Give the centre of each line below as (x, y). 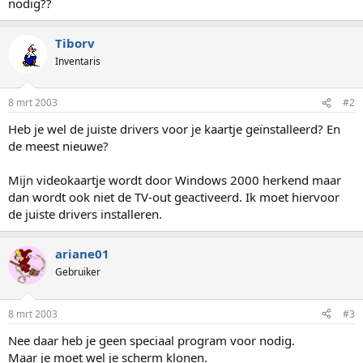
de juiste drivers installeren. (85, 214)
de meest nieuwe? (58, 146)
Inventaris (78, 61)
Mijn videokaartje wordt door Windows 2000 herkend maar (175, 180)
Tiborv (75, 43)
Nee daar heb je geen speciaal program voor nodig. (152, 340)
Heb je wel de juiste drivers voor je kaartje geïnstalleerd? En (174, 129)
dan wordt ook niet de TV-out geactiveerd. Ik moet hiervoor (174, 197)
